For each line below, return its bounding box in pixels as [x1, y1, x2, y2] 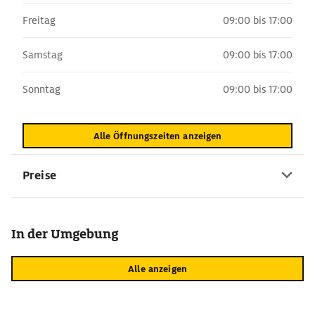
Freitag [22, 14, 56, 27]
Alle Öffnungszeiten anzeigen [93, 129, 222, 142]
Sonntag [22, 83, 60, 96]
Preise [22, 168, 56, 183]
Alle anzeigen [128, 262, 187, 275]
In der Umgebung [11, 226, 118, 242]
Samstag [22, 49, 63, 61]
